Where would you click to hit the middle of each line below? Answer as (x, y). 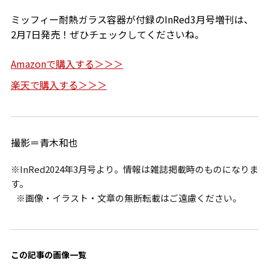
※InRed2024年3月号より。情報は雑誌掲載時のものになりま (134, 169)
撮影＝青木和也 (44, 143)
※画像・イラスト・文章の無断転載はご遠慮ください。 (126, 198)
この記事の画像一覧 (48, 255)
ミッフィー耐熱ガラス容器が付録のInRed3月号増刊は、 (132, 20)
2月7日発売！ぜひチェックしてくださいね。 (107, 35)
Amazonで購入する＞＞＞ (67, 64)
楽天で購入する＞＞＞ (59, 85)
